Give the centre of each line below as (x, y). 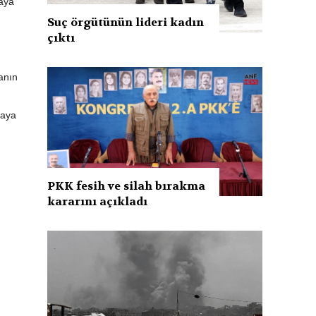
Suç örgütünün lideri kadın (126, 22)
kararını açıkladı (98, 201)
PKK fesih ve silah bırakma (127, 186)
